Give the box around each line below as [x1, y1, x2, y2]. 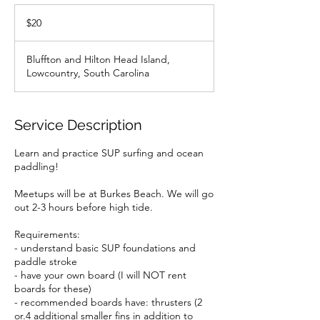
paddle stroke [14, 255, 77, 268]
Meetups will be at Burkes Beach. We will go [14, 187, 214, 200]
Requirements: [14, 228, 80, 241]
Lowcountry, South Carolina [26, 66, 149, 79]
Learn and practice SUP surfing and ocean [14, 146, 204, 159]
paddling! [14, 160, 59, 173]
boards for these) [14, 282, 91, 295]
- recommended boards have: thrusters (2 [14, 296, 202, 309]
